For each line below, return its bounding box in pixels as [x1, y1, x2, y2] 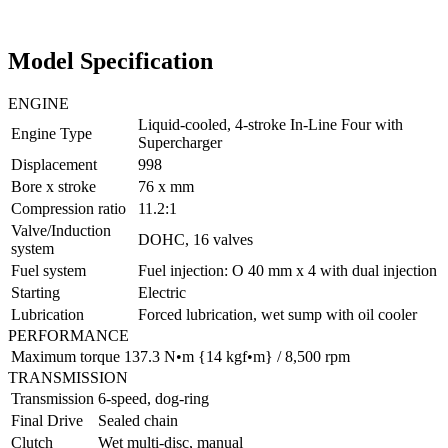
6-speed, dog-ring [98, 389, 209, 407]
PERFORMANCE [8, 326, 129, 344]
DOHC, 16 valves [138, 230, 253, 248]
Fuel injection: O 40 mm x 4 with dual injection [138, 261, 437, 279]
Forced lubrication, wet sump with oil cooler [138, 305, 417, 323]
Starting [11, 283, 60, 301]
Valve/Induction [11, 221, 111, 239]
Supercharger [138, 133, 222, 151]
